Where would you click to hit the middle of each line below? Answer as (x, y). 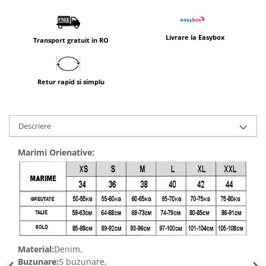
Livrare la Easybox (195, 37)
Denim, (69, 249)
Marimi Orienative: (56, 152)
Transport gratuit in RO (71, 40)
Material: (36, 249)
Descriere (35, 126)
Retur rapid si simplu (71, 81)
